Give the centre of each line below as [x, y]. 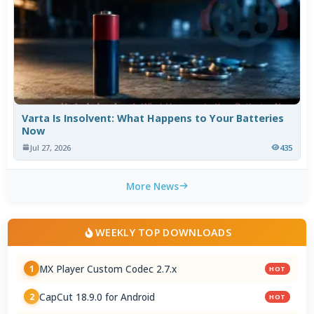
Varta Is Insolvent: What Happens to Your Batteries [153, 118]
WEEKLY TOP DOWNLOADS [163, 233]
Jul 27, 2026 [51, 147]
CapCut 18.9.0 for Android [97, 296]
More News [152, 186]
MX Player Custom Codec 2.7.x [108, 268]
